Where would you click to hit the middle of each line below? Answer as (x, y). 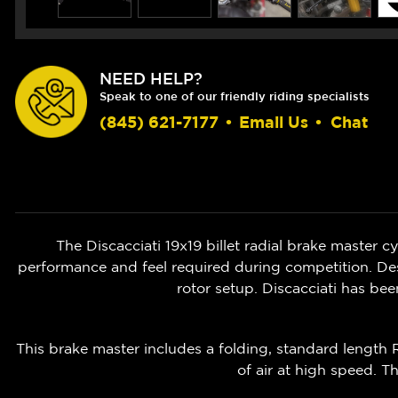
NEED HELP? (151, 79)
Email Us (274, 123)
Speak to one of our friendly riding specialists (235, 97)
